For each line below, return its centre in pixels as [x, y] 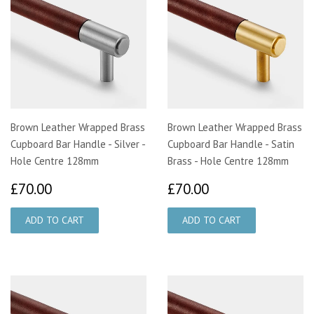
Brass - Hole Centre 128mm [228, 161]
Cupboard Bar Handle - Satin [231, 144]
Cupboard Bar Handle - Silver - [78, 144]
